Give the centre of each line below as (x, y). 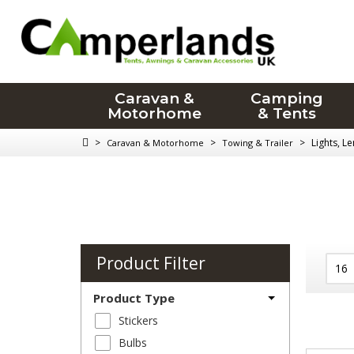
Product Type (134, 298)
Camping (287, 98)
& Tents (287, 113)
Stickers (138, 321)
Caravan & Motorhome (155, 143)
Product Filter (151, 264)
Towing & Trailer (258, 143)
